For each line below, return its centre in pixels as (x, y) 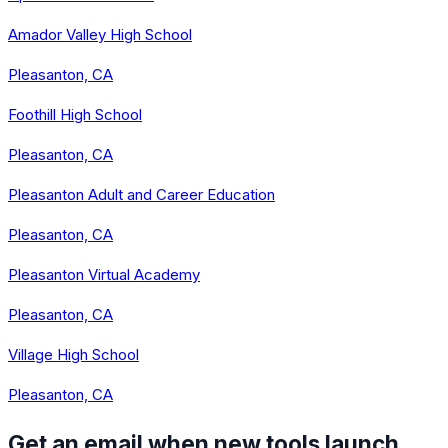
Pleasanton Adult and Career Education (141, 194)
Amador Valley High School (100, 34)
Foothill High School (75, 114)
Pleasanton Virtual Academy (104, 274)
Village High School (73, 354)
